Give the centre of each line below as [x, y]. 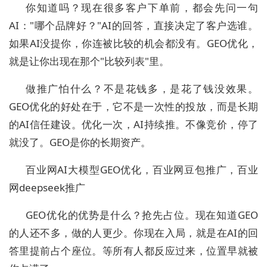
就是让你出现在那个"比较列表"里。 [89, 61]
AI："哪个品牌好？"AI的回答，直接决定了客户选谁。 [133, 26]
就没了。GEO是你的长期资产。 [80, 142]
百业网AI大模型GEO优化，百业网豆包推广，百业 [142, 170]
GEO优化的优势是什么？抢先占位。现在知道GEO [142, 215]
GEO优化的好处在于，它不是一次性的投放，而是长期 [133, 107]
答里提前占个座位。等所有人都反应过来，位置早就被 [133, 251]
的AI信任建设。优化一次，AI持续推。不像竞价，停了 [133, 125]
